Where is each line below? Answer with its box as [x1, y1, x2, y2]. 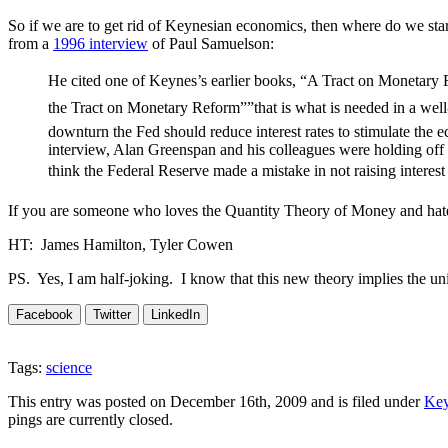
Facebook [16, 306, 73, 322]
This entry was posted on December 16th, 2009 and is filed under [8, 392, 424, 410]
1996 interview [53, 34, 148, 52]
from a [8, 34, 53, 52]
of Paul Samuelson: [148, 34, 274, 52]
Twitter [93, 306, 131, 322]
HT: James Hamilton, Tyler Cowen [8, 235, 233, 253]
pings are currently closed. [8, 410, 173, 428]
